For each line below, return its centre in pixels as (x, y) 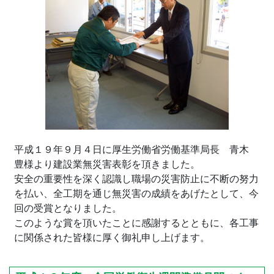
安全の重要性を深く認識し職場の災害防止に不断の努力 (136, 179)
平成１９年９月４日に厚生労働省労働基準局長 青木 (136, 150)
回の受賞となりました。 (68, 209)
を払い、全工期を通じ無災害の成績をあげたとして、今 (136, 194)
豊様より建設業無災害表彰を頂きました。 (107, 165)
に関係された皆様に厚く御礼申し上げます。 (112, 238)
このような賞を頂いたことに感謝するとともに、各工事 (136, 223)
